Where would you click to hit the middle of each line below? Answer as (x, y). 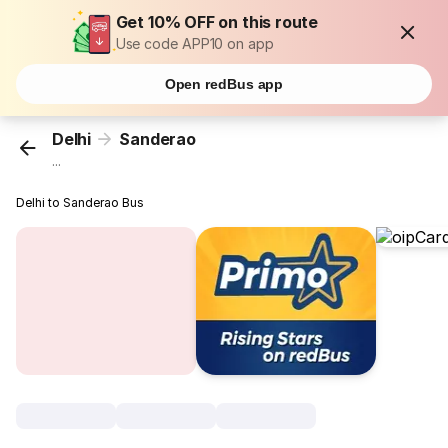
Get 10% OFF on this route (217, 22)
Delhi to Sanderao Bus (80, 203)
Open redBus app (224, 84)
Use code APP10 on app (194, 43)
